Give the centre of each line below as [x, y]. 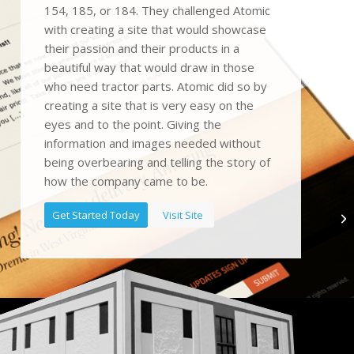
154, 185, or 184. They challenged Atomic [158, 10]
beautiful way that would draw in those [150, 67]
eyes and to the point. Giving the [133, 124]
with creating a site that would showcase [156, 29]
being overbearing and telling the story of [158, 162]
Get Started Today [96, 215]
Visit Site [183, 215]
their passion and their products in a [142, 48]
